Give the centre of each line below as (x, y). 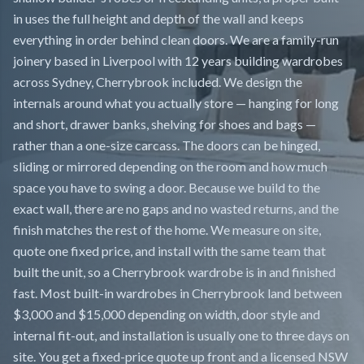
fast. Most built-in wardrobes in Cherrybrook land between (178, 293)
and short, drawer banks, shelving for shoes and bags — (165, 124)
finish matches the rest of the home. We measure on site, (167, 230)
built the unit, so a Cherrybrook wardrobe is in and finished (174, 272)
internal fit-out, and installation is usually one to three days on (181, 335)
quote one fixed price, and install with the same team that (169, 251)
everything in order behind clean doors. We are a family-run (176, 39)
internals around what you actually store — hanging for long (176, 103)
